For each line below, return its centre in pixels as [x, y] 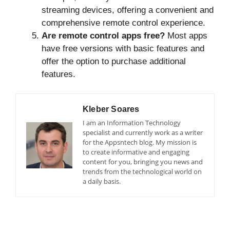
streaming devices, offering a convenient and [128, 10]
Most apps [186, 35]
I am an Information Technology [132, 123]
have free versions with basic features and [123, 48]
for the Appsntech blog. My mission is [140, 142]
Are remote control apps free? [103, 35]
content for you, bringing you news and [143, 162]
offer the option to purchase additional [114, 61]
